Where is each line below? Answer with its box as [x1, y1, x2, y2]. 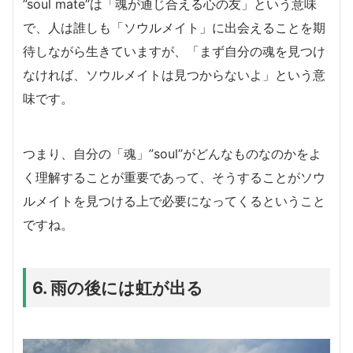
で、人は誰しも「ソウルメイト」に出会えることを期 [23, 19, 325, 35]
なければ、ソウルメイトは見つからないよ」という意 [23, 66, 325, 83]
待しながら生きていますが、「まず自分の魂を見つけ [23, 43, 325, 59]
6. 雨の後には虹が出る [32, 277, 203, 298]
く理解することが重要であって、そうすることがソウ [23, 169, 325, 185]
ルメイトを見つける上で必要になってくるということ [23, 192, 325, 209]
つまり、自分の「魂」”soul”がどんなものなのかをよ [23, 145, 321, 162]
